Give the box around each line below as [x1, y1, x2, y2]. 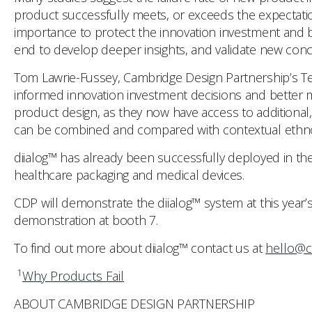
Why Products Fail [22, 267, 124, 284]
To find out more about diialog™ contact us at [14, 240, 266, 256]
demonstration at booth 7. [14, 212, 158, 228]
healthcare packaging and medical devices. [14, 166, 244, 183]
